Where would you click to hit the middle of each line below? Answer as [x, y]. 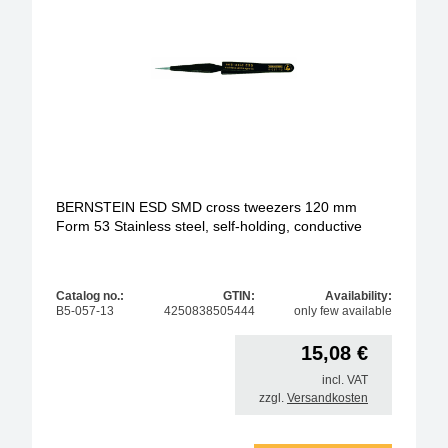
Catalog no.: [90, 295]
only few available [343, 310]
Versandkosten [327, 397]
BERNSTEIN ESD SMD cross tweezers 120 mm [206, 207]
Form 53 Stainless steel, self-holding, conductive [209, 226]
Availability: [358, 295]
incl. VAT [345, 379]
